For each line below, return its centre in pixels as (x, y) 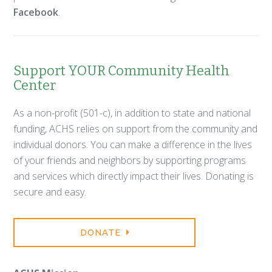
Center (35, 86)
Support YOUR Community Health (122, 71)
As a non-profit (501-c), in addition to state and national (132, 113)
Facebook (36, 12)
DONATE (101, 233)
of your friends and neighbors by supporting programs (130, 161)
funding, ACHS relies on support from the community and (136, 129)
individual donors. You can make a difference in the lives (133, 145)
